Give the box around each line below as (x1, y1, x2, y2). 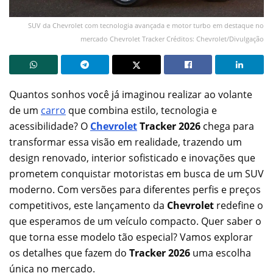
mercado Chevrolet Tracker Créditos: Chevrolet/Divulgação (80, 34, 264, 43)
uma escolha (190, 246, 251, 260)
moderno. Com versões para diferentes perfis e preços (9, 182, 261, 196)
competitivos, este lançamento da (9, 198, 167, 212)
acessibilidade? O (9, 119, 90, 133)
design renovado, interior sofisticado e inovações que (9, 151, 255, 165)
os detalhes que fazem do (9, 246, 129, 260)
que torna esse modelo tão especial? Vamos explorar (9, 230, 253, 244)
